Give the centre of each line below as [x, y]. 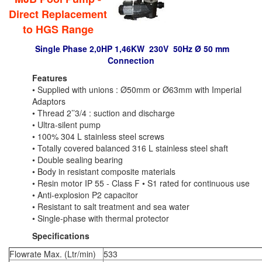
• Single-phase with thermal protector [101, 218]
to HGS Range [58, 30]
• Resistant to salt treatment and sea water [111, 207]
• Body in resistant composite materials [104, 172]
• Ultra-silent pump [66, 125]
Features [50, 78]
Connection [131, 61]
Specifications [61, 236]
